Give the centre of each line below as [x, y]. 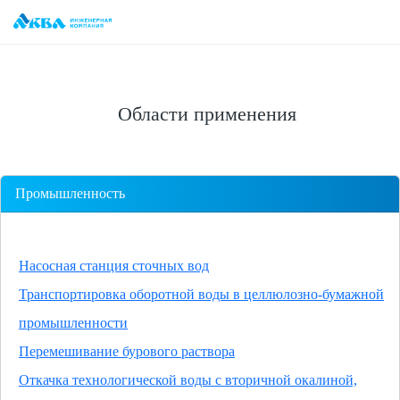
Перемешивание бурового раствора [127, 351]
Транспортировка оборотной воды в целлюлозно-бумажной [201, 294]
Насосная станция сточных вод [114, 266]
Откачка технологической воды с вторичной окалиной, [188, 380]
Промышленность [70, 193]
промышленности [73, 323]
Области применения [207, 114]
